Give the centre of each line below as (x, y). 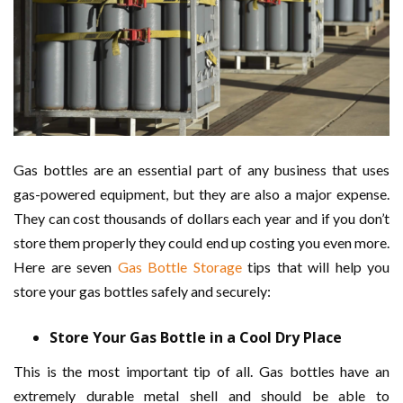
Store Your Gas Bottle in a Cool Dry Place (196, 338)
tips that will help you (318, 267)
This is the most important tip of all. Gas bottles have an (201, 372)
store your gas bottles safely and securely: (142, 291)
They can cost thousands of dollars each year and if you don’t (201, 219)
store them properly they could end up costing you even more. (201, 243)
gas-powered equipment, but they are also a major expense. (201, 194)
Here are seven (66, 267)
